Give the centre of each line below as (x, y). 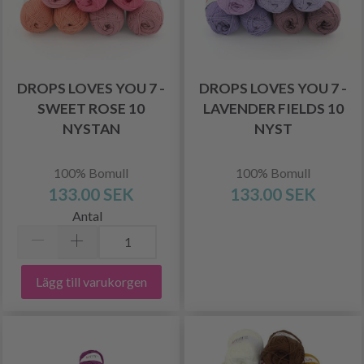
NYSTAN (91, 129)
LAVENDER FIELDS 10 (273, 108)
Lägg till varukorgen (91, 281)
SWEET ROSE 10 (91, 108)
